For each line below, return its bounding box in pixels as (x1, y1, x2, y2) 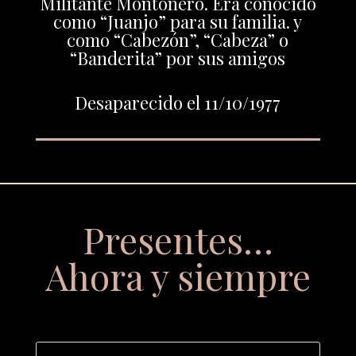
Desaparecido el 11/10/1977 (75, 90, 281, 114)
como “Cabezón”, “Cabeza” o (67, 27, 289, 52)
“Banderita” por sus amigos (70, 45, 286, 70)
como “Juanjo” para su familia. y (53, 9, 303, 33)
